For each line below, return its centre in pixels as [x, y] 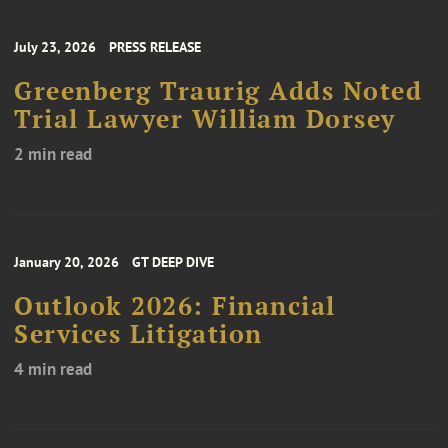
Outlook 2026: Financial [175, 306]
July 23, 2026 [55, 47]
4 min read [53, 369]
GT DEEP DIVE [173, 262]
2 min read [53, 154]
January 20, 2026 [66, 262]
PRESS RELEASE [155, 47]
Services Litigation [138, 334]
